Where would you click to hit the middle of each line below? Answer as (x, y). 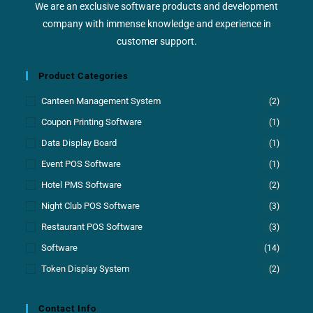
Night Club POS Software (91, 205)
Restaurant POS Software (92, 226)
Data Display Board (79, 143)
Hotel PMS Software (82, 184)
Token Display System (86, 268)
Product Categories (84, 75)
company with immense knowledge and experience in (156, 23)
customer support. (156, 41)
